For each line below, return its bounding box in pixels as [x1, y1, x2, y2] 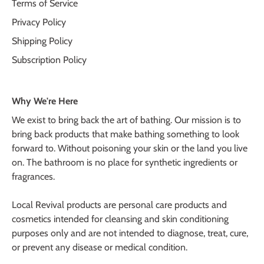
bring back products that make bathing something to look [12, 128, 239, 140]
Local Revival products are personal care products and [12, 199, 227, 210]
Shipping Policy [12, 35, 72, 47]
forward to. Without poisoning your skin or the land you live [12, 142, 247, 154]
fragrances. [12, 170, 55, 182]
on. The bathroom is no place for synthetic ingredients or [12, 156, 237, 168]
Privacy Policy [12, 16, 66, 28]
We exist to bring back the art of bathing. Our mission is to [12, 114, 241, 126]
